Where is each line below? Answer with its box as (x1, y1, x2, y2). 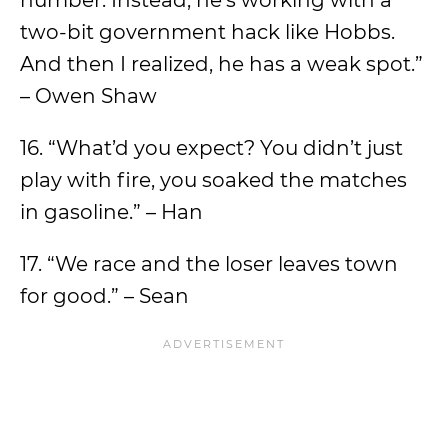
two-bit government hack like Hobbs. (20, 20, 395, 44)
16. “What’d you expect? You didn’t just (20, 136, 403, 160)
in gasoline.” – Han (20, 200, 203, 224)
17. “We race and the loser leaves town (20, 252, 398, 276)
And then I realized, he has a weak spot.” (20, 52, 423, 76)
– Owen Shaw (20, 84, 157, 108)
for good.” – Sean (20, 284, 189, 308)
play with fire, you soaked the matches (20, 168, 407, 192)
